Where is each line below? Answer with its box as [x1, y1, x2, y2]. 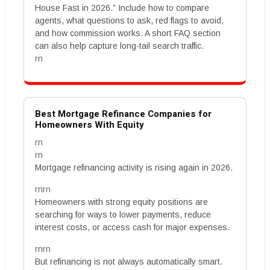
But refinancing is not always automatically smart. [35, 257, 222, 266]
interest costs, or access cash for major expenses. [35, 222, 230, 232]
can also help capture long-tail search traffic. [35, 41, 204, 51]
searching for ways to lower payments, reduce [35, 210, 211, 219]
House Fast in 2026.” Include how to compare [35, 3, 209, 13]
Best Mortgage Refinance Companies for [35, 107, 212, 121]
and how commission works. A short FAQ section [35, 28, 221, 38]
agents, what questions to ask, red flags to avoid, [35, 16, 224, 25]
